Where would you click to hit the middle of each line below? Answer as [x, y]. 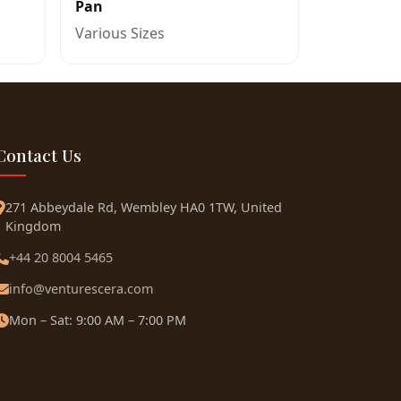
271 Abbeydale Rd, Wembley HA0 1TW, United [144, 207]
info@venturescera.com [81, 289]
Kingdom [33, 226]
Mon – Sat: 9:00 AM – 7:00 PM [98, 320]
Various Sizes [120, 33]
